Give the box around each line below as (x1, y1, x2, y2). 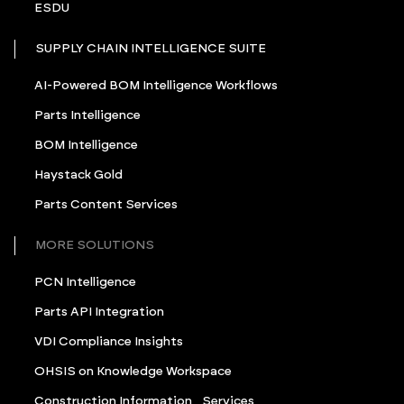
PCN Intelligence (34, 276, 136, 289)
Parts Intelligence (34, 109, 141, 123)
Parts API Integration (34, 306, 164, 319)
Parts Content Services (34, 198, 178, 212)
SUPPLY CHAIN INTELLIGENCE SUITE (35, 42, 266, 56)
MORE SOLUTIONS (35, 239, 154, 252)
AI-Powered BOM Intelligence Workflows (34, 79, 278, 93)
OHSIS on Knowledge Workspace (34, 365, 232, 379)
